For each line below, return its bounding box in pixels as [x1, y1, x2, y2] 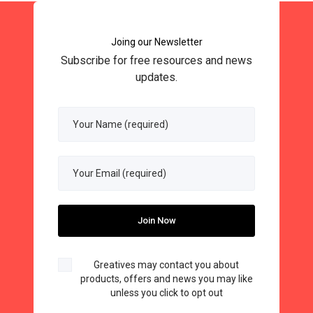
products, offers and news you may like [80, 273, 253, 285]
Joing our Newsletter [110, 36, 203, 48]
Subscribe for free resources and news [61, 54, 252, 68]
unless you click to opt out [110, 287, 223, 299]
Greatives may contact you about [94, 259, 239, 271]
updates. [136, 71, 177, 85]
